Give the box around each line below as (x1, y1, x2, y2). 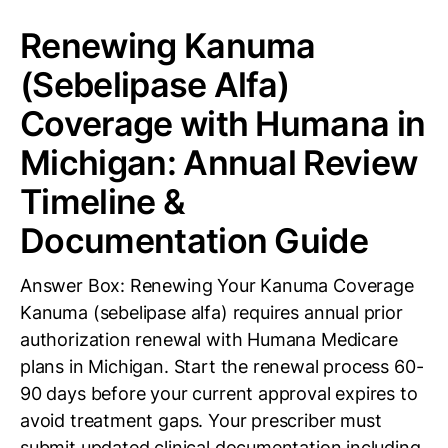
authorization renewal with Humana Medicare (20, 329, 398, 350)
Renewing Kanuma (20, 25, 316, 66)
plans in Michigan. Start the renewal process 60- (20, 356, 424, 377)
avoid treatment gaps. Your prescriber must (20, 410, 382, 431)
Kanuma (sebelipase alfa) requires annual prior (20, 302, 403, 323)
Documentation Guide (20, 220, 369, 261)
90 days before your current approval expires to (20, 383, 418, 404)
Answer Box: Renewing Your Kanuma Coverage (20, 275, 414, 296)
